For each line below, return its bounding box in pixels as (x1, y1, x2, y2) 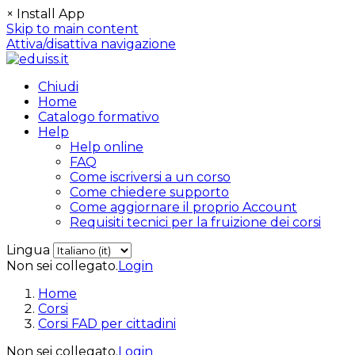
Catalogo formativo (38, 109, 159, 124)
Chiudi (38, 79, 78, 94)
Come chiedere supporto (70, 185, 229, 200)
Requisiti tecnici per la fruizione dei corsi (70, 215, 321, 230)
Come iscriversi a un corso (70, 170, 231, 185)
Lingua (6, 242, 50, 258)
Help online (70, 139, 143, 155)
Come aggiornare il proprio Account (70, 200, 297, 215)
